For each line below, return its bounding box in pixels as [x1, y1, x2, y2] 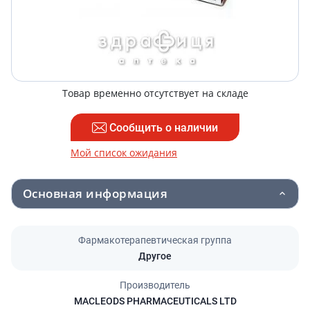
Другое [138, 250, 172, 262]
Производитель [120, 280, 190, 291]
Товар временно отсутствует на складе [62, 86, 248, 100]
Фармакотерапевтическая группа [78, 235, 232, 246]
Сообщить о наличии [109, 120, 218, 134]
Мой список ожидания [71, 146, 177, 159]
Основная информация [23, 185, 168, 201]
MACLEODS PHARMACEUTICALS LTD [73, 295, 237, 307]
